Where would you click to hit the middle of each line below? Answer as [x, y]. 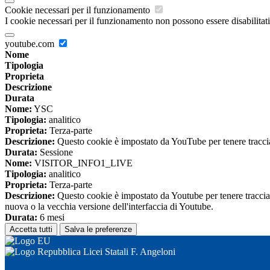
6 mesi [51, 218]
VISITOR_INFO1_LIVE [82, 163]
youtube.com [31, 44]
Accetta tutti [31, 230]
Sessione [55, 152]
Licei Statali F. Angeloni [128, 252]
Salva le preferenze [98, 230]
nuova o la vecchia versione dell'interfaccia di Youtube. [109, 207]
